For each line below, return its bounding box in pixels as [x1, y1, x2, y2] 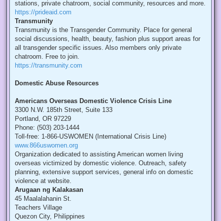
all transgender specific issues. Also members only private [15, 44, 182, 52]
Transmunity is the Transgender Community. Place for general [15, 26, 192, 34]
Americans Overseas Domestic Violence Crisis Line [15, 97, 172, 105]
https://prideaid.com [15, 8, 72, 16]
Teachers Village [15, 204, 62, 212]
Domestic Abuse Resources [15, 79, 99, 87]
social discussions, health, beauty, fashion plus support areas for [15, 35, 200, 43]
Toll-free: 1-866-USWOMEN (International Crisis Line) [15, 133, 166, 141]
